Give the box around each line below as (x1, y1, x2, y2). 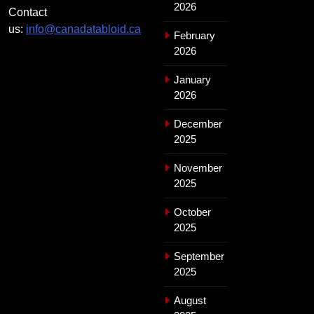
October (174, 206, 211, 219)
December (174, 118, 222, 130)
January (174, 74, 211, 86)
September (174, 250, 224, 263)
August (174, 294, 206, 307)
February (174, 29, 215, 42)
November (174, 162, 222, 175)
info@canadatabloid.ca (26, 23, 141, 36)
